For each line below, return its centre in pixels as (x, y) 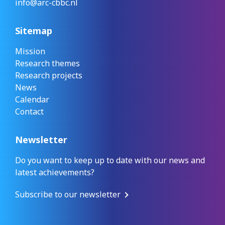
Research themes (47, 64)
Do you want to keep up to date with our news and (110, 160)
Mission (30, 51)
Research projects (49, 76)
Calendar (32, 100)
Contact (29, 112)
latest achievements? (55, 173)
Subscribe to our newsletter (68, 195)
